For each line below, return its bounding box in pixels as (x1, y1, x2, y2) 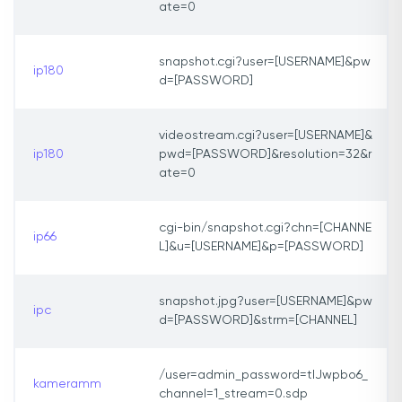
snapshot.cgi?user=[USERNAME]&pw (159, 56, 371, 69)
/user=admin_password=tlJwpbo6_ (159, 369, 368, 382)
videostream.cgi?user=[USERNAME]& (159, 129, 372, 143)
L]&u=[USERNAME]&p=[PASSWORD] (159, 240, 363, 254)
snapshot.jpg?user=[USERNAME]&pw (159, 295, 372, 309)
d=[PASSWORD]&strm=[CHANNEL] (159, 314, 357, 328)
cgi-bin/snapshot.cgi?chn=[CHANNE (159, 222, 371, 235)
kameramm (33, 378, 101, 391)
